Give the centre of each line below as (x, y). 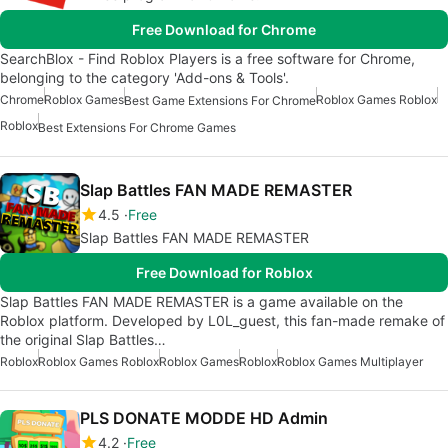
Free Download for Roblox (224, 272)
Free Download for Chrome (224, 30)
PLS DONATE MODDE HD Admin (204, 417)
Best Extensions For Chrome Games (137, 127)
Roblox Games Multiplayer (350, 361)
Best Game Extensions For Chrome (220, 101)
